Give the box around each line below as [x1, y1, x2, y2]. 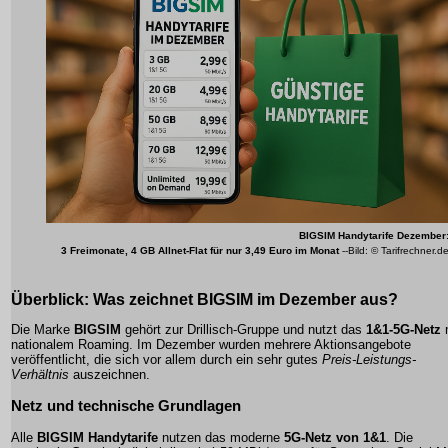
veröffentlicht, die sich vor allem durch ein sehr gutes [11, 352, 322, 368]
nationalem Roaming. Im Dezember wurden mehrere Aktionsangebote [11, 337, 411, 353]
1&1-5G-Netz [366, 322, 441, 338]
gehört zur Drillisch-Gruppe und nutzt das [121, 322, 366, 338]
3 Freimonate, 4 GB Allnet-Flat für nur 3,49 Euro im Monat [61, 245, 339, 257]
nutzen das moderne [158, 429, 284, 445]
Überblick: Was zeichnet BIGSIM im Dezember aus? [11, 291, 398, 309]
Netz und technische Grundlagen [11, 397, 241, 415]
